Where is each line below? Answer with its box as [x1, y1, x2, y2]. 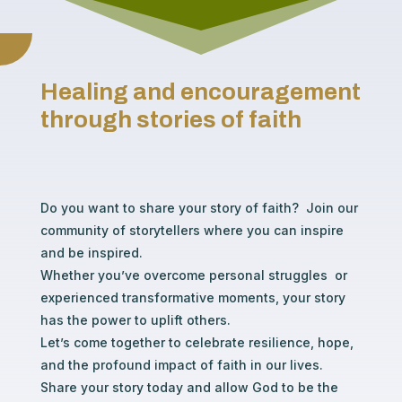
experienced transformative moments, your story [39, 290, 345, 306]
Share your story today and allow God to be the [39, 380, 338, 396]
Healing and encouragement [39, 79, 361, 105]
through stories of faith [39, 107, 301, 133]
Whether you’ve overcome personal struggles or [39, 267, 347, 284]
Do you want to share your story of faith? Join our [39, 200, 358, 216]
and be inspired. [39, 245, 143, 261]
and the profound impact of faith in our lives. [39, 357, 323, 373]
